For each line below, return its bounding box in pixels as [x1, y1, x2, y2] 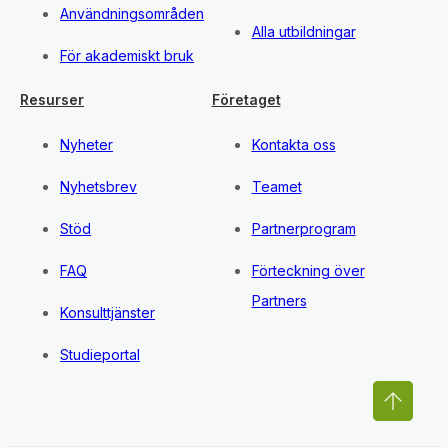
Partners [251, 292, 307, 310]
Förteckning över [251, 262, 365, 280]
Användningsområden [60, 5, 204, 23]
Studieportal [60, 346, 140, 364]
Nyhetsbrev [60, 178, 137, 196]
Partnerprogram [251, 220, 356, 238]
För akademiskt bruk [60, 47, 194, 65]
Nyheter [60, 136, 113, 154]
